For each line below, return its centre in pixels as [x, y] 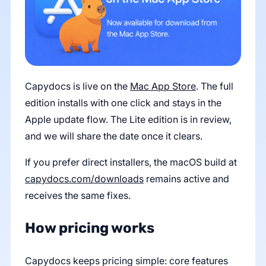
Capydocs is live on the [77, 86]
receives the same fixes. [77, 195]
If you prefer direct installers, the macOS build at [131, 162]
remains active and [186, 178]
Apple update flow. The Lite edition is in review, [128, 119]
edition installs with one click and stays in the [123, 102]
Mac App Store [163, 86]
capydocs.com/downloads [84, 178]
